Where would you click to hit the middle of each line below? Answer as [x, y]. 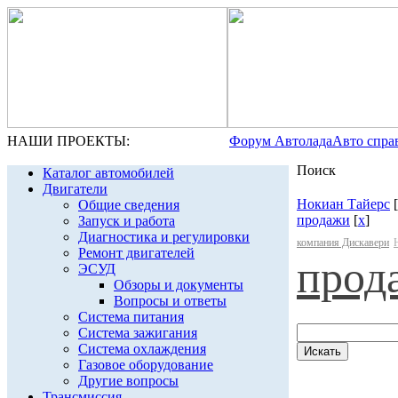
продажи [323, 220]
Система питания [131, 317]
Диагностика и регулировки [164, 237]
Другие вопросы [128, 381]
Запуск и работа [127, 221]
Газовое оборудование [146, 365]
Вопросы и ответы [170, 301]
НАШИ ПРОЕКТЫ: [68, 141]
